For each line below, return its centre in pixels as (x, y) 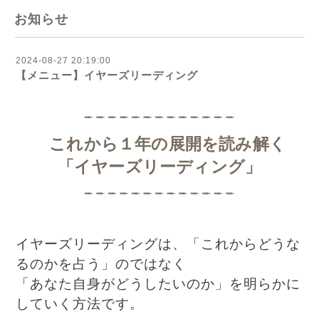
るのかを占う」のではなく (101, 264)
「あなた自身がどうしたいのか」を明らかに (158, 284)
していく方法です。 (80, 304)
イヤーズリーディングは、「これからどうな (158, 244)
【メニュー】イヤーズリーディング (107, 75)
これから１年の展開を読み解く (159, 144)
